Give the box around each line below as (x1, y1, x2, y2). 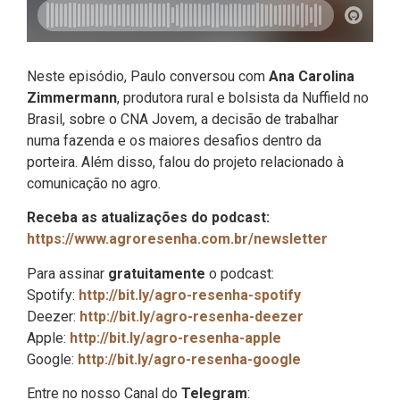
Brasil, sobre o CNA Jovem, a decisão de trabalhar (27, 111, 338, 128)
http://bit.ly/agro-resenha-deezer (79, 307, 304, 325)
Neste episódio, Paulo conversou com (27, 68, 269, 85)
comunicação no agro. (27, 175, 161, 192)
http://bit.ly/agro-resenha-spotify (79, 286, 301, 304)
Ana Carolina (269, 68, 354, 85)
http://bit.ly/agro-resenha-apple (70, 329, 281, 346)
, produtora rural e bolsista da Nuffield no (117, 89, 369, 106)
